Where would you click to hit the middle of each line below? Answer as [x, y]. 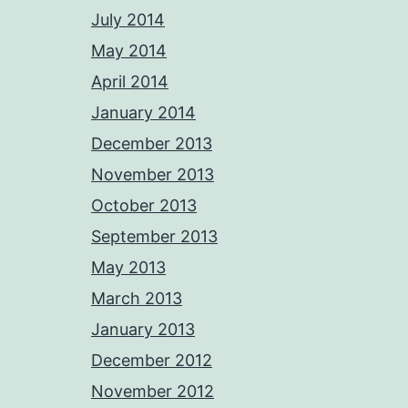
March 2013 [137, 299]
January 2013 [143, 330]
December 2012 [152, 361]
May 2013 [128, 268]
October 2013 [144, 206]
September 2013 [154, 237]
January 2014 [143, 113]
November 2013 [153, 175]
